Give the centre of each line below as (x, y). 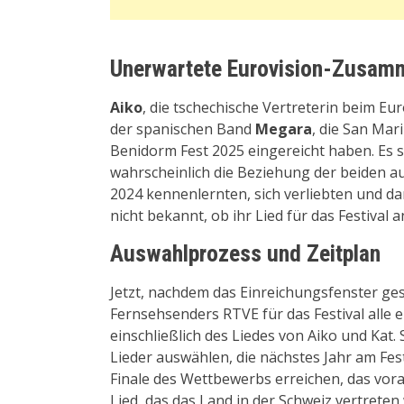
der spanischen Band (183, 129)
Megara (284, 129)
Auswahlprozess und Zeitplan (245, 253)
